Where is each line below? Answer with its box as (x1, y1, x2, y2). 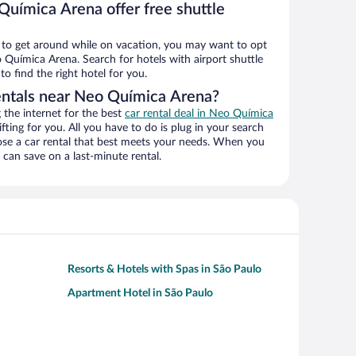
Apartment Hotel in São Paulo (68, 288, 213, 300)
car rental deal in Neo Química (125, 108, 273, 120)
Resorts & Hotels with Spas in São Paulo (68, 264, 261, 276)
